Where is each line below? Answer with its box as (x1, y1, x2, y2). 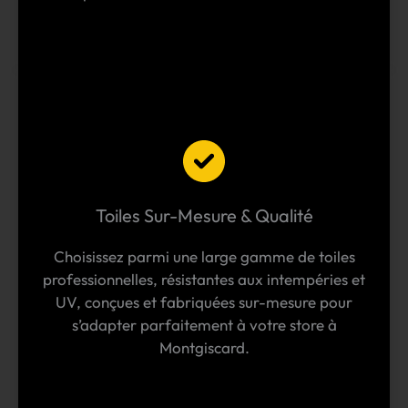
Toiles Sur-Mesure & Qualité (95, 204, 313, 228)
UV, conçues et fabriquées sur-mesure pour (56, 292, 352, 312)
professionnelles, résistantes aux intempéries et (43, 270, 365, 290)
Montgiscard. (158, 338, 250, 358)
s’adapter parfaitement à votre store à (71, 315, 337, 335)
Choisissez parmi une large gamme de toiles (53, 247, 355, 267)
